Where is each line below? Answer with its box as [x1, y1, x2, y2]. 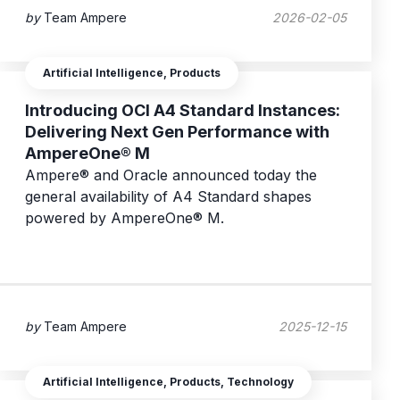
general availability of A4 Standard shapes [25, 187, 312, 206]
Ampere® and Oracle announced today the [25, 166, 317, 185]
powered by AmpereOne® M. [25, 209, 224, 228]
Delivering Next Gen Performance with [25, 122, 329, 142]
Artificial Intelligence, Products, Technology [43, 375, 294, 389]
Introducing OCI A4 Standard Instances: [25, 101, 340, 121]
